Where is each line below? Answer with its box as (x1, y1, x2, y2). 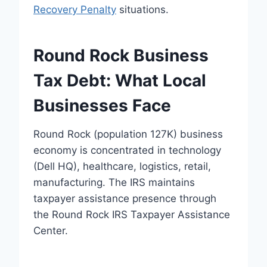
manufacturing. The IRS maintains (33, 176, 195, 188)
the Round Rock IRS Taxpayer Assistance (33, 209, 230, 221)
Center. (33, 225, 68, 237)
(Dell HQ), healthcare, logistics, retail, (33, 160, 211, 172)
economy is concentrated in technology (33, 144, 221, 156)
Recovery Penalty (33, 4, 116, 15)
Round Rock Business (33, 45, 209, 66)
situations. (116, 4, 169, 15)
